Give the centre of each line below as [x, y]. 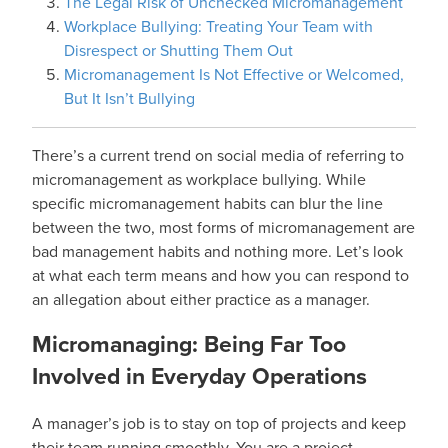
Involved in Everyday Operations [199, 376]
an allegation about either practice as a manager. [201, 299]
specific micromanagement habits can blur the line [207, 203]
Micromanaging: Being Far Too [189, 344]
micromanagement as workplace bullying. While [199, 179]
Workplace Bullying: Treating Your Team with [218, 26]
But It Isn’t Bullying [129, 98]
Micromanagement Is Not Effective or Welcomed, [234, 74]
